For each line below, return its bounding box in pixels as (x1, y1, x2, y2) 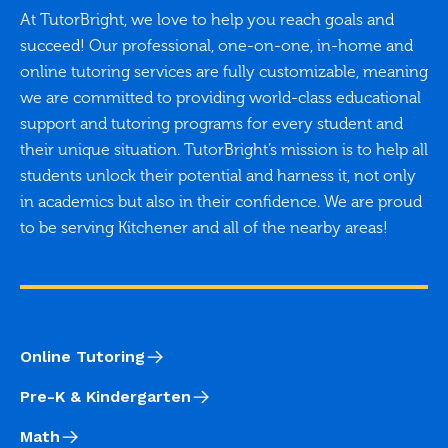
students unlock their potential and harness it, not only (20, 165, 416, 185)
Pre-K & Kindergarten (20, 386, 191, 406)
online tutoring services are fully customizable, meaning (20, 61, 428, 81)
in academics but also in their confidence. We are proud (20, 191, 422, 211)
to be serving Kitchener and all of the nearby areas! (20, 217, 388, 237)
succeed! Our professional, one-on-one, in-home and (20, 35, 413, 55)
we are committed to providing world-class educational (20, 87, 421, 107)
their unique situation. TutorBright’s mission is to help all (20, 139, 428, 159)
